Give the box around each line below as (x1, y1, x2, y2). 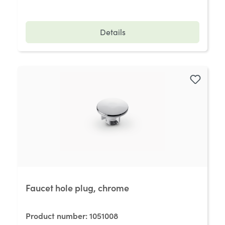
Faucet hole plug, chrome (26, 181, 129, 194)
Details (99, 27, 126, 37)
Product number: (26, 210, 89, 221)
